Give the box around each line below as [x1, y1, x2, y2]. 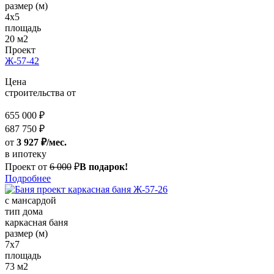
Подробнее [5, 173, 51, 184]
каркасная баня [5, 217, 68, 228]
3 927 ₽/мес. [17, 137, 67, 148]
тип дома [5, 206, 43, 217]
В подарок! [80, 161, 128, 172]
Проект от [5, 161, 47, 172]
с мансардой [5, 195, 56, 206]
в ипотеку [5, 149, 46, 160]
